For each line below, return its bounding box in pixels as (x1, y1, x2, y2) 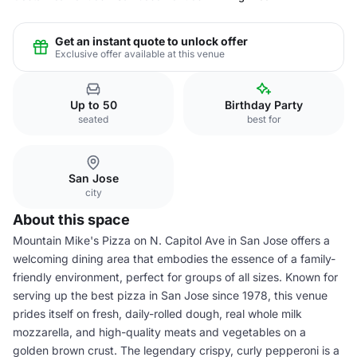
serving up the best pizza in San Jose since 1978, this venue (13, 288, 328, 302)
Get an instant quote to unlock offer (55, 33, 248, 48)
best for (246, 113, 281, 125)
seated (78, 113, 108, 125)
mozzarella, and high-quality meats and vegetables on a (13, 325, 306, 339)
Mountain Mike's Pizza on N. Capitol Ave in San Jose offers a (13, 233, 330, 247)
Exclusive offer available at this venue (55, 47, 225, 60)
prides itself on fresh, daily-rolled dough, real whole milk (13, 307, 302, 320)
